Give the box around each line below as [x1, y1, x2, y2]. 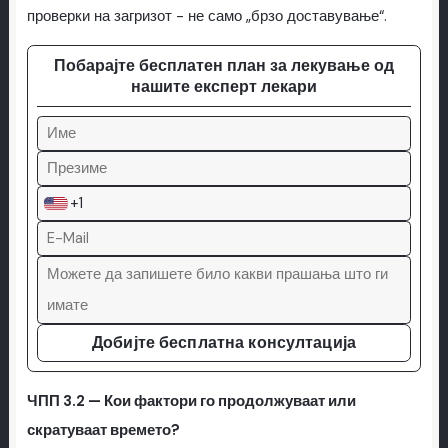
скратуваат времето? [26, 420, 180, 440]
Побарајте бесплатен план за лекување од [54, 55, 394, 77]
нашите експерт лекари [131, 76, 317, 98]
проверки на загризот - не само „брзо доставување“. [26, 6, 387, 26]
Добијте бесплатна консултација [91, 332, 357, 354]
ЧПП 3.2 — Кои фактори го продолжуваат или [26, 391, 356, 411]
